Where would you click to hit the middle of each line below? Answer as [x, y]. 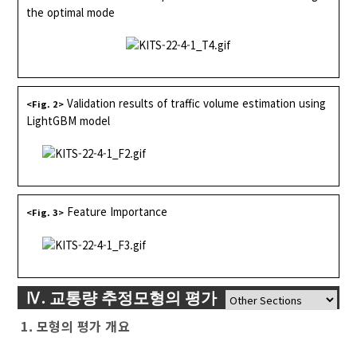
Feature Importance [118, 212]
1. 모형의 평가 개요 [76, 326]
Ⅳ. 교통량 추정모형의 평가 [122, 298]
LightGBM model [69, 121]
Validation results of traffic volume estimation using [197, 104]
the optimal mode [71, 13]
